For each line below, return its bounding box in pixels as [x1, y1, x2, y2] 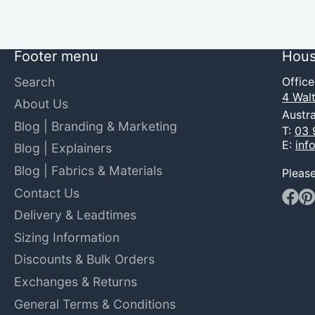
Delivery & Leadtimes [14, 207, 136, 223]
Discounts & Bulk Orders [14, 252, 155, 267]
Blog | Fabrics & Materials [14, 163, 162, 179]
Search [14, 74, 55, 89]
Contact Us [14, 185, 79, 200]
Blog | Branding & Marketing [14, 118, 177, 134]
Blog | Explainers [14, 141, 112, 156]
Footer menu [14, 47, 98, 65]
